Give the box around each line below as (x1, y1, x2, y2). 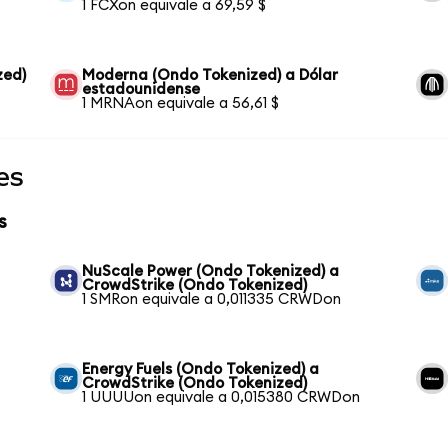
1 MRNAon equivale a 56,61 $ (82, 95, 280, 111)
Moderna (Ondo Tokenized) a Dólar (82, 67, 339, 83)
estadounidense (82, 81, 201, 97)
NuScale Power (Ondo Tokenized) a (82, 263, 340, 279)
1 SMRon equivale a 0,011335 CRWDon (82, 291, 342, 307)
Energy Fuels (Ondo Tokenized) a (82, 361, 320, 377)
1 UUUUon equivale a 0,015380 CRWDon (82, 389, 361, 405)
